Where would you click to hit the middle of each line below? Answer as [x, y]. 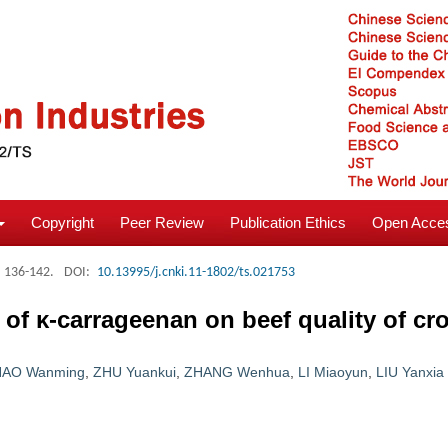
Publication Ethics [288, 222]
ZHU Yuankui [134, 372]
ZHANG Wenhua [237, 372]
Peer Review [162, 222]
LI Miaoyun [333, 372]
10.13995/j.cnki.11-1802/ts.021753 [196, 272]
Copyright [62, 222]
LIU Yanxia [410, 372]
